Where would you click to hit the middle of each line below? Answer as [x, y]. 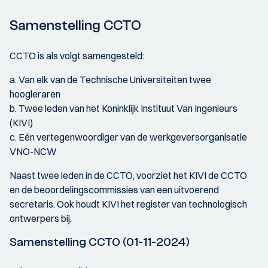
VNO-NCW [33, 151]
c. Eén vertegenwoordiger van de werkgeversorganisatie [128, 137]
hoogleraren [35, 94]
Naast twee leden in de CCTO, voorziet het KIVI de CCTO [128, 175]
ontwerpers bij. [41, 218]
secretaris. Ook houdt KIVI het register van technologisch [128, 204]
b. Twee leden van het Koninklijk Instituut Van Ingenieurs [124, 108]
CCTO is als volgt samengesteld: [77, 56]
